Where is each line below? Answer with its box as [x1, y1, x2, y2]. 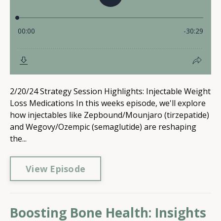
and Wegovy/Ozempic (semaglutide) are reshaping [10, 121, 196, 132]
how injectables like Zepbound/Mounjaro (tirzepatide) [10, 110, 209, 120]
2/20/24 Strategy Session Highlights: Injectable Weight [10, 86, 211, 97]
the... [10, 133, 27, 144]
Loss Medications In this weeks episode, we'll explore [10, 98, 206, 109]
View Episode [26, 162, 85, 175]
